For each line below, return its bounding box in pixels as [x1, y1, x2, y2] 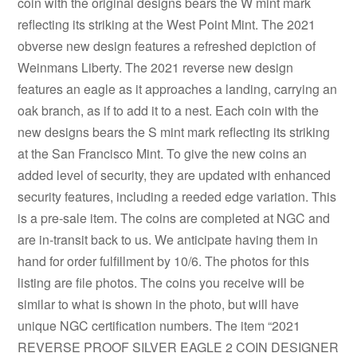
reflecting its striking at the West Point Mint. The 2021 [18, 14, 316, 33]
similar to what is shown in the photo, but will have [18, 294, 300, 313]
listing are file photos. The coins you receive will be [18, 273, 305, 292]
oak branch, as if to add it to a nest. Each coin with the [18, 100, 320, 120]
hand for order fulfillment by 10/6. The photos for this [18, 251, 310, 270]
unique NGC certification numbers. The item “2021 [18, 316, 301, 335]
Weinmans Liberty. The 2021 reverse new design [18, 57, 294, 76]
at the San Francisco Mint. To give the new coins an [18, 143, 308, 163]
